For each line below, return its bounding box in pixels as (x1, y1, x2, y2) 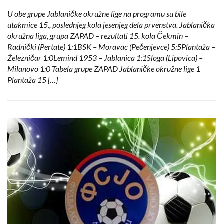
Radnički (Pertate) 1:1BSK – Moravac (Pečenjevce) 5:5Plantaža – (7, 42, 215, 52)
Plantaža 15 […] (7, 75, 58, 85)
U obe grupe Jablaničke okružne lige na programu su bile (7, 9, 186, 19)
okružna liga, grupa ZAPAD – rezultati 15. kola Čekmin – (7, 31, 188, 41)
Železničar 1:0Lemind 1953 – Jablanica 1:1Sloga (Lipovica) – (7, 53, 203, 63)
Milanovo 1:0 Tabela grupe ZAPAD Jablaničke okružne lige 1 (7, 64, 200, 74)
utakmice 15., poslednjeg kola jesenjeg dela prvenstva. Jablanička (7, 20, 215, 30)
